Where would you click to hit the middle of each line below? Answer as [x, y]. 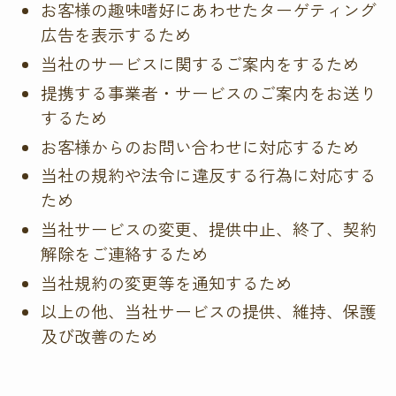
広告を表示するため [117, 34]
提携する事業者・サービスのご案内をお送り [209, 92]
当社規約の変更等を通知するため [167, 282]
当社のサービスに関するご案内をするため [201, 64]
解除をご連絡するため [125, 253]
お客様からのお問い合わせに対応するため [201, 146]
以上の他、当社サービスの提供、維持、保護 [209, 311]
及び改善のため [100, 336]
